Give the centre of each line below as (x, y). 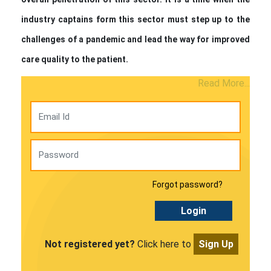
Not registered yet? (90, 244)
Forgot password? (188, 184)
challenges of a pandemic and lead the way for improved (135, 39)
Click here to (164, 244)
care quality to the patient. (75, 59)
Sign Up (216, 244)
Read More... (224, 83)
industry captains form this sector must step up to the (135, 19)
